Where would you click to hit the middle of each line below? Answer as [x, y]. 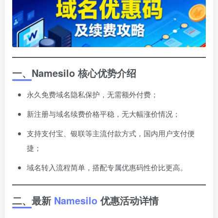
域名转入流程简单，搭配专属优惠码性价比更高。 [107, 167]
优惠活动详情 [128, 200]
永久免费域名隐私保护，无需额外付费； [92, 94]
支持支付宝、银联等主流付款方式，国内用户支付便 [111, 133]
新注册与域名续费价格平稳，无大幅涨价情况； [103, 114]
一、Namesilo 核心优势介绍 [74, 73]
